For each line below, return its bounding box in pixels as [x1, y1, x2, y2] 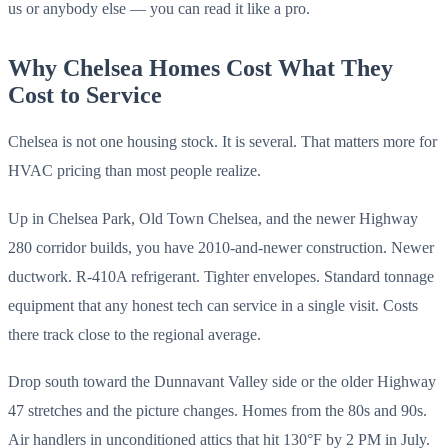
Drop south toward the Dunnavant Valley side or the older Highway [8, 372, 436, 392]
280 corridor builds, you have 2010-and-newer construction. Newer [8, 237, 434, 257]
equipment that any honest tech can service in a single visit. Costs [8, 295, 418, 315]
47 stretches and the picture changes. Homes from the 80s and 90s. [8, 401, 427, 421]
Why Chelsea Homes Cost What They [8, 54, 393, 81]
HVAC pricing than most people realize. [8, 161, 261, 181]
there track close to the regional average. [8, 324, 261, 344]
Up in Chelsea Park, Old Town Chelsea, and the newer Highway [8, 208, 418, 228]
